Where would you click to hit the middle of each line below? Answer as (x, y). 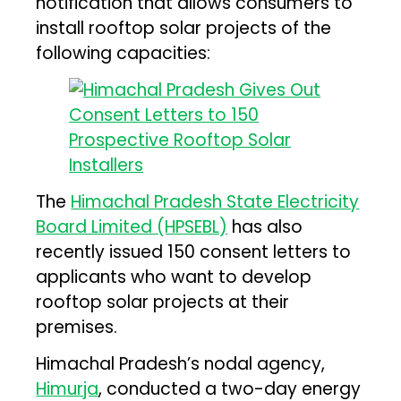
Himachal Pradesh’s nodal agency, (181, 363)
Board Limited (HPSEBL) (132, 226)
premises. (77, 327)
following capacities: (124, 53)
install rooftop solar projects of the (184, 28)
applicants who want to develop (174, 277)
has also (265, 226)
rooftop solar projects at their (163, 302)
